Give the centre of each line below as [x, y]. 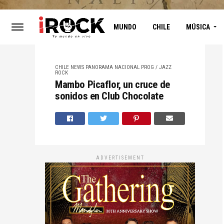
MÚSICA [198, 27]
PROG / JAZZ [156, 67]
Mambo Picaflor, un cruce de [112, 84]
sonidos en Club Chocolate [109, 96]
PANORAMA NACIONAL [112, 67]
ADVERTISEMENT [120, 157]
